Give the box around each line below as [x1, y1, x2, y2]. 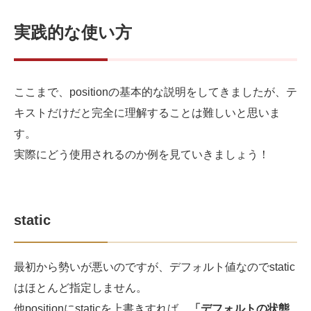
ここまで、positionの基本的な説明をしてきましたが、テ [14, 86, 297, 99]
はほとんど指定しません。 [14, 282, 147, 294]
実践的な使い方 [14, 23, 132, 42]
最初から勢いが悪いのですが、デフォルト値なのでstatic [14, 261, 295, 274]
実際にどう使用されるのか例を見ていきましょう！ [14, 149, 269, 161]
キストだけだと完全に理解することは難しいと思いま [14, 107, 280, 119]
